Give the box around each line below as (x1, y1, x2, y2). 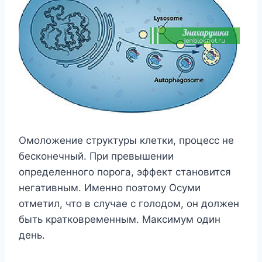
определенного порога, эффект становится (19, 166, 231, 178)
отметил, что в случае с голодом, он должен (19, 198, 239, 209)
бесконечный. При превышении (19, 150, 174, 162)
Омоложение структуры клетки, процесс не (19, 135, 234, 146)
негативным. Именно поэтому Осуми (19, 182, 201, 194)
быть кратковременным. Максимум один (19, 213, 220, 225)
